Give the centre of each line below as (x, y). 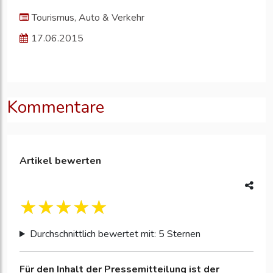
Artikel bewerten (60, 161)
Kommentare (56, 108)
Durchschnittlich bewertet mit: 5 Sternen (115, 234)
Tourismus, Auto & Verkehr (88, 18)
